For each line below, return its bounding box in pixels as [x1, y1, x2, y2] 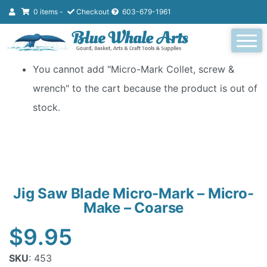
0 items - [33, 7, 65, 16]
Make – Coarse [83, 199, 184, 217]
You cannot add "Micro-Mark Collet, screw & [33, 63, 234, 75]
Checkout [76, 7, 109, 16]
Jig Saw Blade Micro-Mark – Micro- [13, 185, 254, 203]
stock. [33, 101, 60, 113]
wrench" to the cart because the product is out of [33, 82, 257, 94]
